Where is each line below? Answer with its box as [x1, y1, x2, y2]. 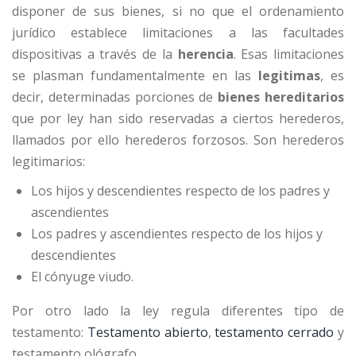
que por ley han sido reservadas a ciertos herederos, [12, 110, 344, 128]
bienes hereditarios [213, 88, 345, 106]
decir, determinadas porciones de [12, 88, 214, 106]
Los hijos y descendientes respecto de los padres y [31, 182, 330, 200]
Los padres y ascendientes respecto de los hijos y [31, 225, 323, 243]
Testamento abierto [87, 323, 208, 342]
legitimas [251, 67, 320, 85]
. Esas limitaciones [233, 45, 345, 64]
